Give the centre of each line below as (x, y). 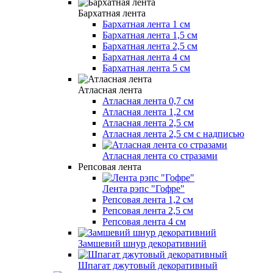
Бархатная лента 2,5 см (150, 46)
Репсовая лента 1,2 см (148, 199)
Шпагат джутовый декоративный (148, 265)
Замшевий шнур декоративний (142, 243)
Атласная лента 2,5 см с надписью (173, 133)
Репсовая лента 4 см (144, 221)
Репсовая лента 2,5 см (148, 210)
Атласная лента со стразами (160, 155)
